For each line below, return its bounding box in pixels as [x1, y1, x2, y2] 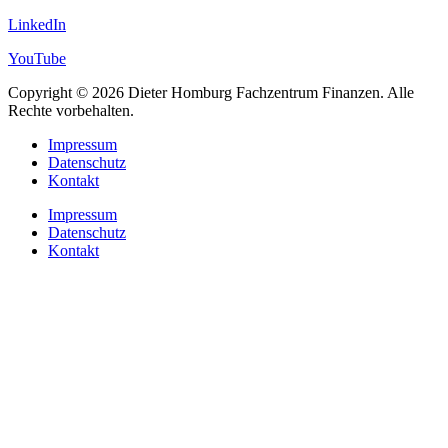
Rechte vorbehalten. [8, 101, 134, 119]
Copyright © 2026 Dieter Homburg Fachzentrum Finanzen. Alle [8, 83, 414, 101]
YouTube [8, 49, 66, 67]
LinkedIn [8, 15, 66, 33]
